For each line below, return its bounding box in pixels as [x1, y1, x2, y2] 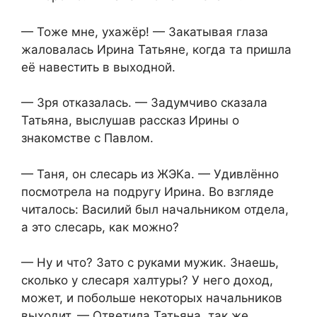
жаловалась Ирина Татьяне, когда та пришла [21, 42, 292, 57]
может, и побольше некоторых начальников [21, 291, 282, 306]
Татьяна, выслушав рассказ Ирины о [21, 113, 239, 128]
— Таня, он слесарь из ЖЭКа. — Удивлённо [21, 166, 279, 181]
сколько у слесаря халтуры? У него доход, [21, 273, 273, 288]
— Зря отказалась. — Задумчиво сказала [21, 96, 267, 110]
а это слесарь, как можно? [21, 219, 179, 234]
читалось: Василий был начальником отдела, [21, 202, 289, 217]
